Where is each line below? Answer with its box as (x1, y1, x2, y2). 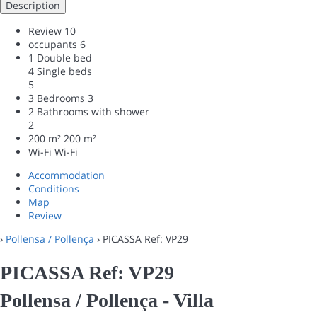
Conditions (28, 182, 79, 196)
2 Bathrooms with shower (28, 105, 149, 119)
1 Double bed (28, 51, 92, 65)
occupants (28, 38, 77, 52)
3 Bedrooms (28, 91, 85, 105)
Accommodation (28, 168, 105, 183)
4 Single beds (28, 64, 92, 79)
